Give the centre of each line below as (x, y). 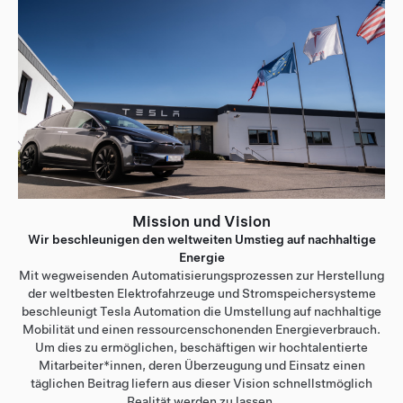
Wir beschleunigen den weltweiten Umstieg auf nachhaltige (201, 240)
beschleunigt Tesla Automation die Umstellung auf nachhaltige (201, 312)
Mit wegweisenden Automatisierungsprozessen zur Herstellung (201, 276)
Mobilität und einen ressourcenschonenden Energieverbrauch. (201, 330)
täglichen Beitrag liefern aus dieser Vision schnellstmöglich (201, 384)
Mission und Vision (201, 222)
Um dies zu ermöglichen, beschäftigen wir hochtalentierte (201, 348)
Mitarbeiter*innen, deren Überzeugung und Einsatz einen (201, 366)
